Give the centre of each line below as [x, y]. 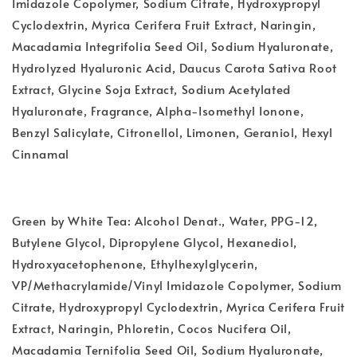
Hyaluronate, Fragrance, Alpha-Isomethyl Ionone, [158, 111]
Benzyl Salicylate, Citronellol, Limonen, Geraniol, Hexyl [173, 132]
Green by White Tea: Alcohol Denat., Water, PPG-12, [165, 221]
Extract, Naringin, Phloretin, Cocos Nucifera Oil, [152, 328]
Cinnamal [41, 154]
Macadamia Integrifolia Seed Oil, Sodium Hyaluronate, [173, 46]
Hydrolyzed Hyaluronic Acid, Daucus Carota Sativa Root [175, 68]
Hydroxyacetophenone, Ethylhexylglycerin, [135, 264]
